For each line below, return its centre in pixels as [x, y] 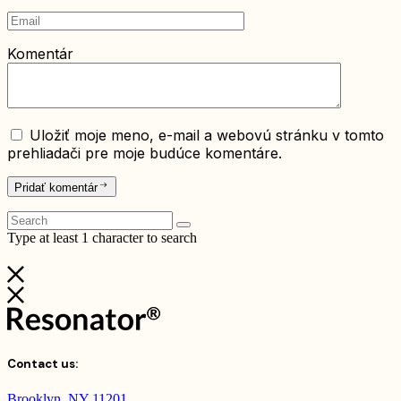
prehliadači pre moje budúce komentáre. [145, 154]
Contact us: [43, 363]
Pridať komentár [56, 187]
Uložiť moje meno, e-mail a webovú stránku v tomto [207, 136]
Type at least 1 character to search [102, 237]
